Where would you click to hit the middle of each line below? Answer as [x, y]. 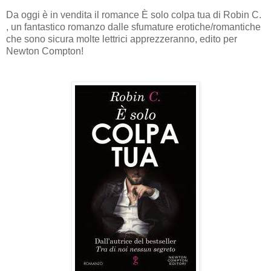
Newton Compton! [45, 51]
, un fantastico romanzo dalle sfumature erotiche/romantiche [133, 27]
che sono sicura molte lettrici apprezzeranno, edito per [122, 39]
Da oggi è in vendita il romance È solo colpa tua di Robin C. [134, 15]
